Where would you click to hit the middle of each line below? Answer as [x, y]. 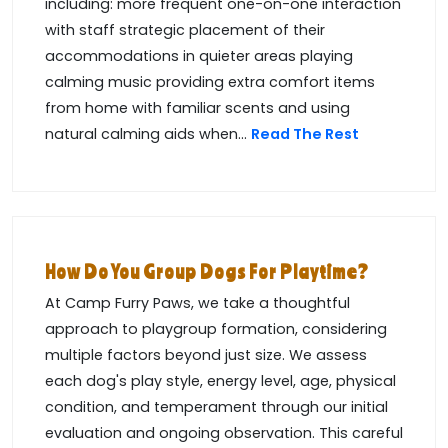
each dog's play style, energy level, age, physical [220, 381]
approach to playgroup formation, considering [216, 329]
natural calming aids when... [148, 134]
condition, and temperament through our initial [216, 407]
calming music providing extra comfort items [210, 82]
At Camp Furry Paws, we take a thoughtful [197, 303]
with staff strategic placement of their [185, 30]
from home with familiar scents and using [197, 108]
